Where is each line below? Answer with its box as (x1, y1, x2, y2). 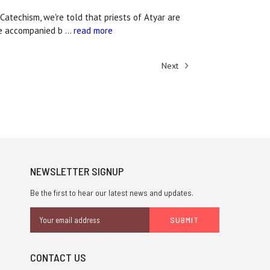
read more (73, 25, 113, 37)
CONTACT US (30, 251, 86, 265)
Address (30, 221, 60, 232)
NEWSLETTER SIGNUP (30, 165, 124, 178)
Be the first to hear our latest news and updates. (30, 187, 193, 198)
